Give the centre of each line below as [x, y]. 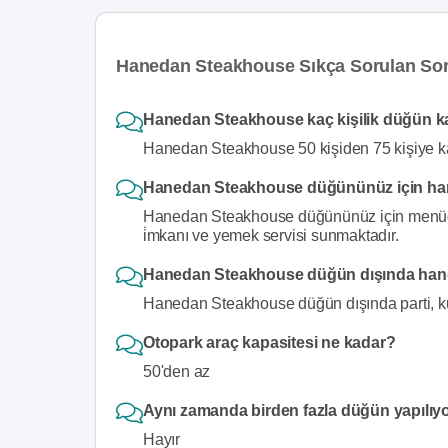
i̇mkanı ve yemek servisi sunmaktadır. [270, 235]
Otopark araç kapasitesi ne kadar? [269, 342]
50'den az [177, 371]
